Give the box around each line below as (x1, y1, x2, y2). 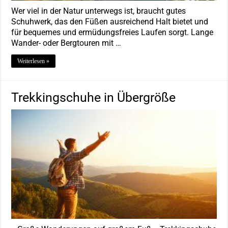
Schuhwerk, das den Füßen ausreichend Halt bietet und (11, 16, 209, 26)
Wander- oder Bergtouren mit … (11, 38, 122, 48)
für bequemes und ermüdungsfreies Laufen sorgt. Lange (11, 27, 214, 37)
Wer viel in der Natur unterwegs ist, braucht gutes (11, 6, 186, 16)
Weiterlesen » (17, 57, 50, 65)
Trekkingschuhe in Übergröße (11, 90, 176, 105)
